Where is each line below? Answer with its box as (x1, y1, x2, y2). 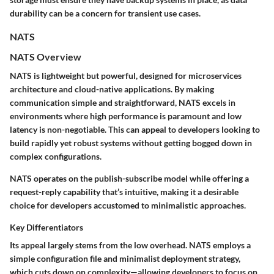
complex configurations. (10, 151, 102, 162)
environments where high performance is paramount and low (10, 111, 242, 122)
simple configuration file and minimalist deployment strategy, (10, 253, 240, 264)
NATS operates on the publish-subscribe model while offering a (10, 173, 249, 184)
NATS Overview (10, 51, 81, 63)
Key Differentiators (10, 222, 83, 233)
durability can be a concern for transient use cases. (10, 8, 201, 19)
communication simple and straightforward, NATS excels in (10, 97, 235, 108)
